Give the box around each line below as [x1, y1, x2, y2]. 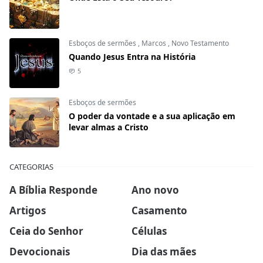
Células [131, 224, 167, 238]
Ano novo [131, 183, 179, 197]
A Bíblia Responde [9, 183, 97, 197]
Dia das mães [131, 244, 196, 258]
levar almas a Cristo [69, 122, 149, 133]
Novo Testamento [171, 38, 229, 49]
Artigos [9, 203, 46, 217]
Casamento [131, 203, 187, 217]
